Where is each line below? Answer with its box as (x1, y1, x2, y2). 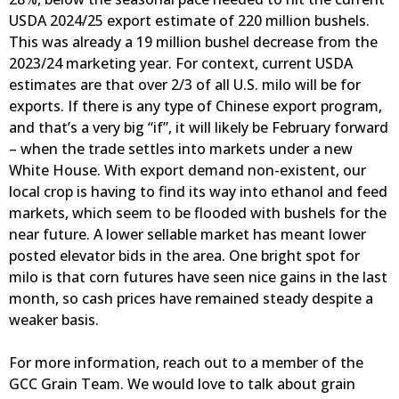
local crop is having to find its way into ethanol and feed (9, 182, 387, 201)
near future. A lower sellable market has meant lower (9, 224, 366, 244)
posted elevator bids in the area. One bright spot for (9, 246, 360, 265)
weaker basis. (9, 310, 99, 330)
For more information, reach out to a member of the (9, 353, 363, 372)
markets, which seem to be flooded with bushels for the (9, 203, 387, 223)
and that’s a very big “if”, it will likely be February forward (9, 118, 388, 137)
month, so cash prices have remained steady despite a (9, 289, 373, 308)
